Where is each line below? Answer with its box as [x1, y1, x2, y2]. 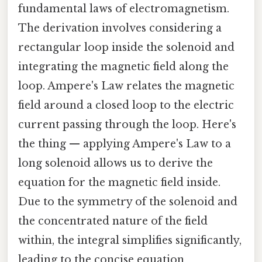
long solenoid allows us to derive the [18, 156, 213, 170]
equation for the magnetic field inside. [18, 175, 220, 189]
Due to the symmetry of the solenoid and [18, 195, 237, 208]
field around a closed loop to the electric [18, 98, 234, 112]
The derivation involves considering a [18, 21, 222, 35]
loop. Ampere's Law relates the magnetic [18, 79, 235, 92]
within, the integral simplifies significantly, [18, 233, 242, 247]
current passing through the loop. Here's [18, 118, 236, 131]
